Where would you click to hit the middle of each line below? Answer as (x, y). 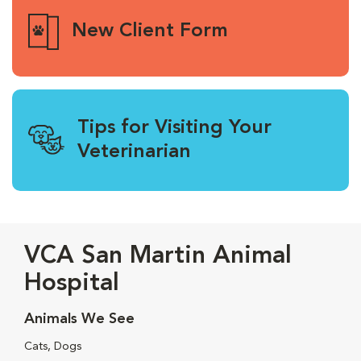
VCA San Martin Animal (158, 256)
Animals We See (79, 319)
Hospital (72, 283)
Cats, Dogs (53, 346)
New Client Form (149, 32)
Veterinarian (134, 152)
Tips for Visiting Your (174, 128)
